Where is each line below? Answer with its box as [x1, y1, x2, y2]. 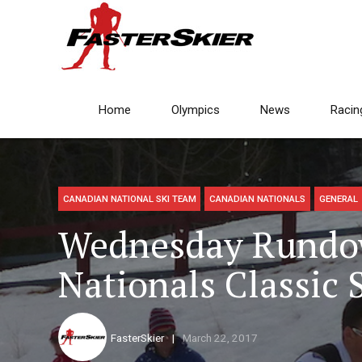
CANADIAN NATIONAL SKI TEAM [62, 193, 196, 205]
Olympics [171, 103, 220, 117]
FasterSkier [111, 331, 164, 345]
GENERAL [318, 193, 358, 205]
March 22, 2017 [182, 331, 258, 345]
